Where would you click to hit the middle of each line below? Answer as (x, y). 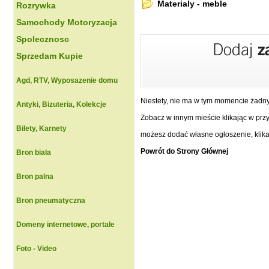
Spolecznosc (43, 39)
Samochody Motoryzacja (67, 22)
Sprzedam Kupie (50, 56)
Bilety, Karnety (41, 128)
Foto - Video (36, 249)
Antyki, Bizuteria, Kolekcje (61, 104)
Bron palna (35, 177)
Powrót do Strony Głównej (184, 151)
